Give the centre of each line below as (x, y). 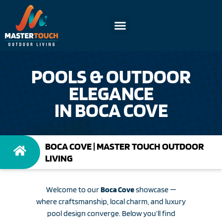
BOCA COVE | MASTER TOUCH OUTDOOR (124, 146)
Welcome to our (73, 189)
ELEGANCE (111, 93)
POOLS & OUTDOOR (111, 76)
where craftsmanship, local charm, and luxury (111, 201)
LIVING (59, 158)
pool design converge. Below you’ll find (111, 213)
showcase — (155, 189)
